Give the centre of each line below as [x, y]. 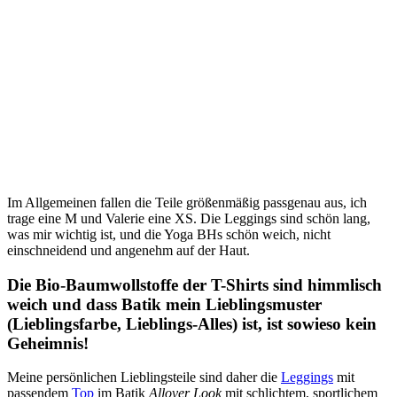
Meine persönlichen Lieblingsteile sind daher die [144, 378]
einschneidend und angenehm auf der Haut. [128, 250]
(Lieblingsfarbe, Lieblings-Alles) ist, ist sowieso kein [192, 323]
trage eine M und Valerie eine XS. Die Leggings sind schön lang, [189, 218]
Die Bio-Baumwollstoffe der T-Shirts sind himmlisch [195, 284]
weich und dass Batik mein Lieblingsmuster [164, 304]
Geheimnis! [48, 343]
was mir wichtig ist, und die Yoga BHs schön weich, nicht [169, 234]
